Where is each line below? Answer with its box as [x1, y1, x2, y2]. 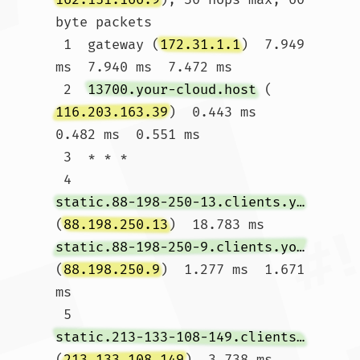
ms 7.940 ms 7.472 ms [55, 59, 232, 76]
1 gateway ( [63, 36, 160, 53]
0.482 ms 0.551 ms [55, 126, 200, 143]
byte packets [55, 14, 152, 31]
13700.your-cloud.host [88, 81, 256, 98]
